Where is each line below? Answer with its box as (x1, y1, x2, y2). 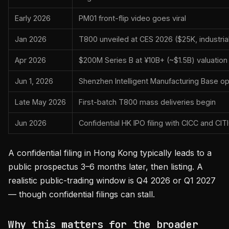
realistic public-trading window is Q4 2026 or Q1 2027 (8, 175, 216, 186)
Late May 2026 (15, 98, 66, 106)
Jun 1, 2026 (15, 77, 53, 85)
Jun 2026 (15, 119, 47, 127)
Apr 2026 (15, 56, 46, 64)
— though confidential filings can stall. (8, 189, 155, 199)
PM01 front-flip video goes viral (79, 14, 186, 22)
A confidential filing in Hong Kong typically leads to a (8, 148, 212, 158)
